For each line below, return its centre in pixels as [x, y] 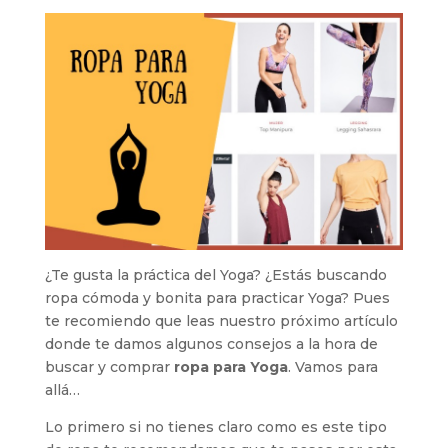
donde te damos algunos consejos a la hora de [211, 344]
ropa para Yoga [230, 367]
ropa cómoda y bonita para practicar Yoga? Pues [217, 298]
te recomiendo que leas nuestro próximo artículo [221, 321]
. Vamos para [332, 367]
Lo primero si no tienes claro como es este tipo [215, 427]
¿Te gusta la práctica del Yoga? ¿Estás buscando [215, 275]
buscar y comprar [109, 367]
